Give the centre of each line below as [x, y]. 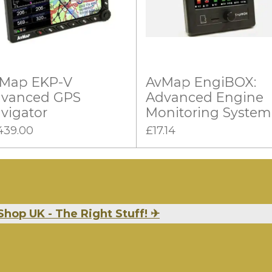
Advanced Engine [204, 97]
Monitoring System [208, 112]
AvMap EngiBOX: [201, 82]
